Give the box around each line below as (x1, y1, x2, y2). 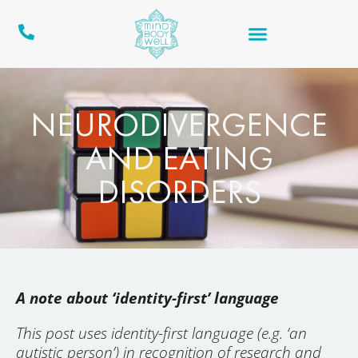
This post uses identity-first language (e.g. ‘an (16, 322, 307, 344)
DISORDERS (97, 169, 261, 213)
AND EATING (85, 136, 273, 180)
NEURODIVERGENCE (30, 102, 328, 146)
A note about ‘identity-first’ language (16, 287, 279, 308)
